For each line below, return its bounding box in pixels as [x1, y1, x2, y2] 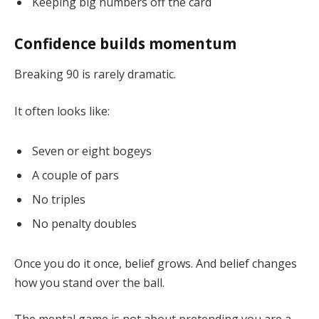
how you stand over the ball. [14, 274, 164, 291]
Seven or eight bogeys [32, 142, 152, 159]
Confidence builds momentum [14, 33, 236, 53]
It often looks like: [14, 103, 110, 120]
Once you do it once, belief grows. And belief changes [14, 255, 297, 271]
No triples [32, 191, 85, 207]
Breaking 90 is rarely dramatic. [14, 66, 176, 83]
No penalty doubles [32, 215, 137, 231]
